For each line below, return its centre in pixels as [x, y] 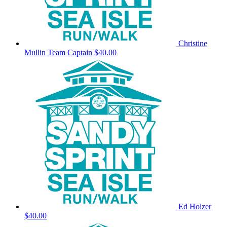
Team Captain [70, 53]
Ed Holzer [195, 207]
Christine [193, 44]
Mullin [36, 53]
